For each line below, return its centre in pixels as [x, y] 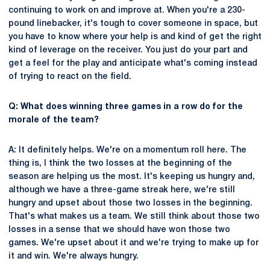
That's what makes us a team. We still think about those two [134, 217]
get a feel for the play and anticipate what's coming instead [133, 64]
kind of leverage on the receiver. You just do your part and [128, 50]
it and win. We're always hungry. [74, 256]
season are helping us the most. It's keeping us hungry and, [132, 177]
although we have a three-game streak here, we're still [122, 190]
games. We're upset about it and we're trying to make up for [133, 243]
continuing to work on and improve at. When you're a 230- [127, 11]
